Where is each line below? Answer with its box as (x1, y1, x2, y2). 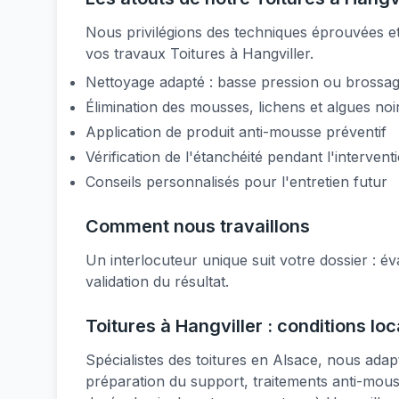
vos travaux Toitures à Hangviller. (85, 45, 313, 62)
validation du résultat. (85, 273, 229, 290)
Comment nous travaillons (85, 216, 310, 237)
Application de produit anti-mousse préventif (85, 123, 387, 141)
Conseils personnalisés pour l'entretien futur (85, 173, 387, 191)
